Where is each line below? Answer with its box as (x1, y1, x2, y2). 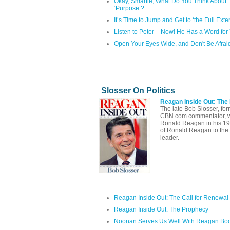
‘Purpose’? (114, 4, 144, 12)
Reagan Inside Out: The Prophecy (114, 205, 208, 213)
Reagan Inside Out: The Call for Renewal (114, 194, 228, 201)
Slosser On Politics (101, 86, 175, 95)
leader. (160, 133, 179, 141)
